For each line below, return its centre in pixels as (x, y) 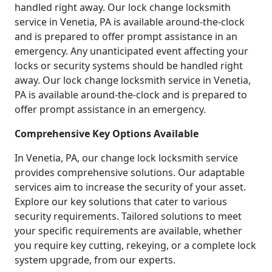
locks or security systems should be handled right (129, 65)
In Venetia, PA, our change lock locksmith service (126, 158)
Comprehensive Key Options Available (107, 133)
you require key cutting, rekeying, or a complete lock (135, 245)
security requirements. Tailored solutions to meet (128, 216)
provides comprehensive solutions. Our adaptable (130, 172)
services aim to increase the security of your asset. (130, 187)
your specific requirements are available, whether (128, 230)
